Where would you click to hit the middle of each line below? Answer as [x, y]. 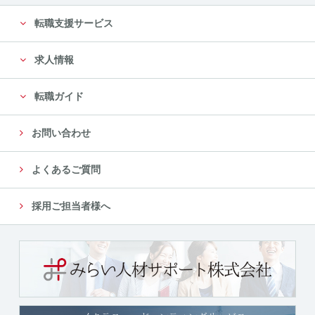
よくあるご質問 [65, 169]
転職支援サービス [73, 23]
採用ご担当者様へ [70, 206]
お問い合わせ [60, 133]
